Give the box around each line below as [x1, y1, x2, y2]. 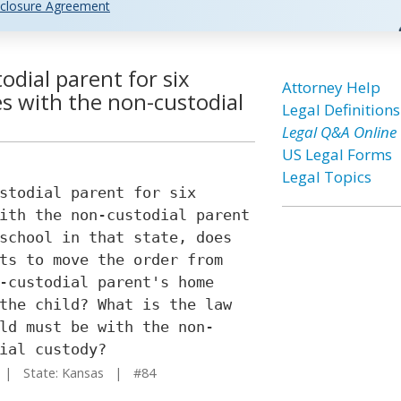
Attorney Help [281, 77, 380, 98]
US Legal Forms [281, 144, 392, 165]
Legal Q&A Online [281, 122, 397, 142]
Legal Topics [281, 166, 371, 187]
